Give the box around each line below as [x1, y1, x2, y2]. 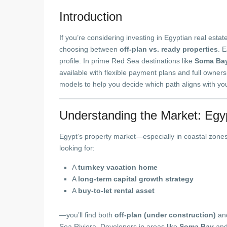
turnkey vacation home [78, 163, 158, 171]
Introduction [59, 10, 122, 23]
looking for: [59, 144, 95, 152]
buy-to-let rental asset [78, 186, 155, 195]
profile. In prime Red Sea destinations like [59, 57, 195, 65]
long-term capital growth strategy [78, 175, 194, 183]
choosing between [59, 45, 120, 53]
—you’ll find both [59, 211, 115, 219]
